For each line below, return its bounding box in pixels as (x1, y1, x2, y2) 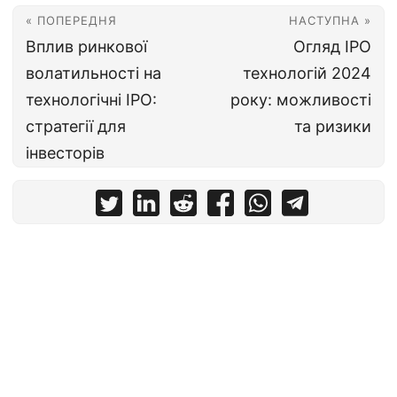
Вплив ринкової (26, 37, 147, 56)
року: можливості (230, 90, 371, 109)
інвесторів (26, 144, 105, 162)
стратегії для (26, 117, 126, 136)
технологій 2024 (243, 64, 371, 82)
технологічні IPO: (26, 90, 157, 109)
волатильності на (26, 64, 161, 82)
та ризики (294, 117, 371, 136)
